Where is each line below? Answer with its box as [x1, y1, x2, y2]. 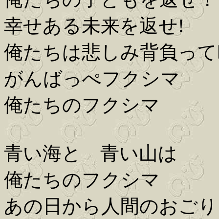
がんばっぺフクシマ [4, 68, 180, 89]
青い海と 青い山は [4, 143, 177, 164]
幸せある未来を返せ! [4, 15, 184, 37]
